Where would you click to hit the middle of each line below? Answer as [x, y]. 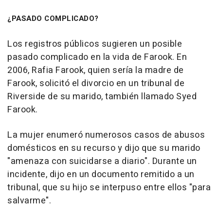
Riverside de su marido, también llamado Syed [102, 97]
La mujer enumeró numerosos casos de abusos [106, 135]
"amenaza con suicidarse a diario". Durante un [102, 162]
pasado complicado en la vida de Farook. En [97, 57]
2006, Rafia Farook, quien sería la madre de [96, 71]
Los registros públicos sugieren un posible [95, 44]
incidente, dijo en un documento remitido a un [101, 175]
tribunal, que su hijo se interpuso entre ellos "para [109, 188]
